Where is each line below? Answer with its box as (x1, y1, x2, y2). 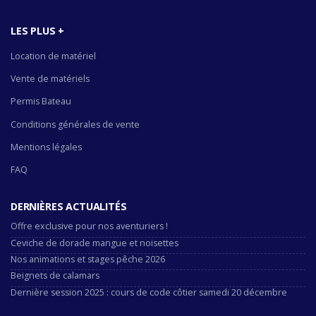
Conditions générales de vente (11, 118, 140, 130)
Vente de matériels (11, 73, 90, 85)
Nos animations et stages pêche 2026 (11, 253, 165, 266)
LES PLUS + (11, 24, 65, 38)
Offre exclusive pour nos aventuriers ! (11, 220, 168, 233)
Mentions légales (11, 140, 82, 153)
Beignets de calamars (11, 269, 99, 282)
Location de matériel (11, 49, 96, 62)
